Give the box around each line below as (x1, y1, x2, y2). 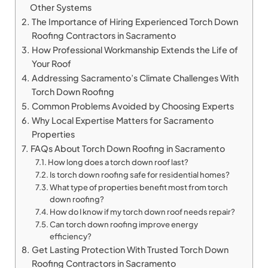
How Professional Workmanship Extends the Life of (31, 44, 238, 56)
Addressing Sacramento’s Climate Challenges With (31, 72, 239, 84)
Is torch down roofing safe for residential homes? (50, 170, 232, 180)
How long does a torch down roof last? (48, 157, 190, 167)
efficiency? (50, 232, 93, 242)
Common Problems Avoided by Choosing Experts (31, 100, 236, 112)
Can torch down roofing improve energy (50, 220, 199, 230)
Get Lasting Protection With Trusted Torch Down (31, 244, 229, 255)
